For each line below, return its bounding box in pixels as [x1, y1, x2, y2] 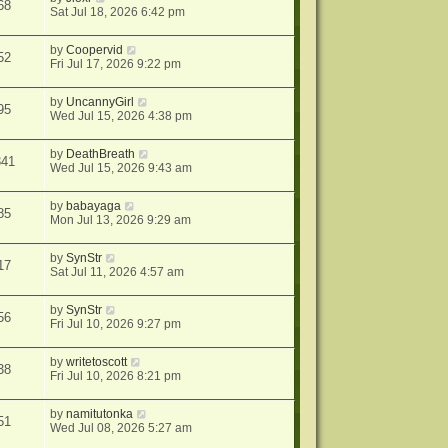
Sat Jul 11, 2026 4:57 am [50, 265, 185, 280]
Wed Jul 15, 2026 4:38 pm [50, 109, 193, 124]
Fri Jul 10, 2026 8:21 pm [50, 369, 182, 384]
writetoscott [66, 355, 128, 370]
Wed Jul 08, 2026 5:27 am [50, 421, 193, 436]
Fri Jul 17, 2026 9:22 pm [50, 57, 182, 72]
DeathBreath [66, 147, 136, 162]
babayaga [66, 199, 122, 214]
